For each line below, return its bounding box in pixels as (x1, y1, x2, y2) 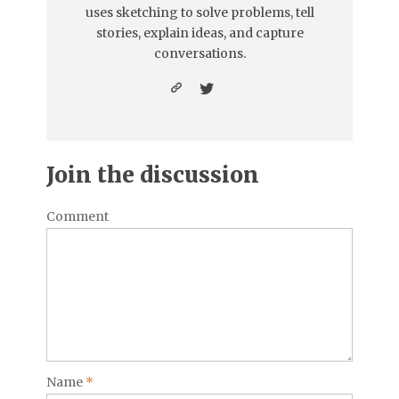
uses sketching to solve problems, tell (85, 4, 314, 21)
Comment (46, 208, 109, 225)
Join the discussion (46, 161, 259, 190)
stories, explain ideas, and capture (95, 25, 304, 42)
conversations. (153, 45, 246, 62)
